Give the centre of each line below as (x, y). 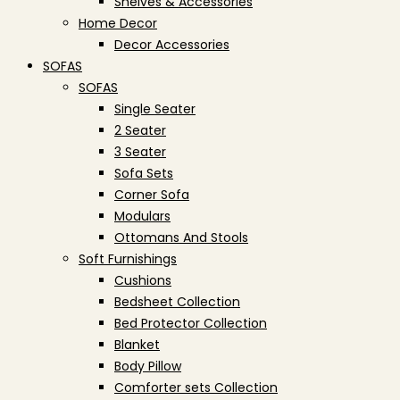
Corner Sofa (152, 195)
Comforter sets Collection (196, 387)
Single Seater (155, 109)
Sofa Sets (144, 173)
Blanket (137, 345)
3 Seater (140, 152)
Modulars (142, 216)
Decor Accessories (172, 45)
